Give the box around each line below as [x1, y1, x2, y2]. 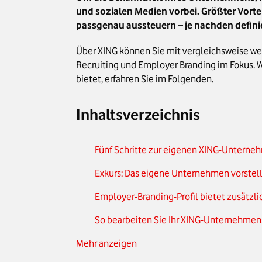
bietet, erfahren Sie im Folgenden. [76, 73, 214, 85]
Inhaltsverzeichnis [76, 105, 201, 124]
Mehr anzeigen [76, 237, 137, 250]
